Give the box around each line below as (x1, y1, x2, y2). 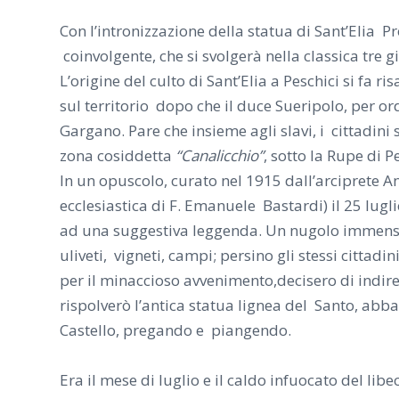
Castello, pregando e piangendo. (60, 319, 291, 340)
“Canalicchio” (175, 144, 264, 166)
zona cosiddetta (60, 144, 175, 166)
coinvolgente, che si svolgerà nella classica (60, 45, 362, 66)
